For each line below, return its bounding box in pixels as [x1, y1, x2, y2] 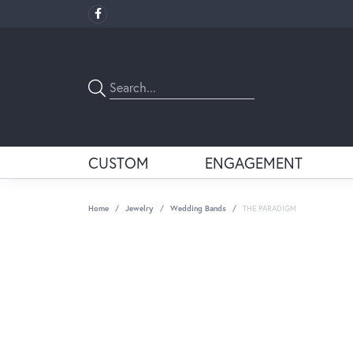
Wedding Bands [170, 203, 226, 214]
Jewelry [125, 203, 154, 214]
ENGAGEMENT [205, 153, 303, 173]
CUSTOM [88, 153, 149, 173]
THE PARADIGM [243, 203, 296, 214]
